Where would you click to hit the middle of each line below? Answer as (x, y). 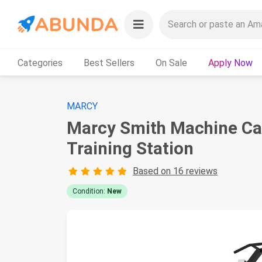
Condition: (90, 191)
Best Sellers (109, 63)
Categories (40, 63)
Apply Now (230, 63)
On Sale (171, 63)
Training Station (130, 149)
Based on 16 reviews (175, 171)
